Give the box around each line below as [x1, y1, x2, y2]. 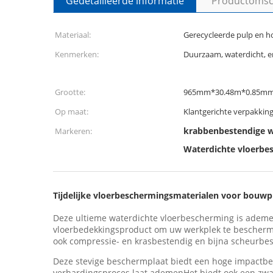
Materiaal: [55, 29, 91, 40]
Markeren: [55, 126, 92, 136]
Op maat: [55, 106, 88, 117]
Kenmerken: [55, 49, 99, 60]
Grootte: [55, 87, 85, 97]
